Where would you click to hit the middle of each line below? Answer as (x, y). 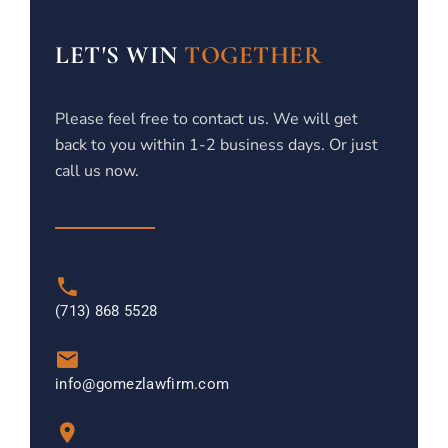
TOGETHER (252, 55)
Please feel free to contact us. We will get (206, 119)
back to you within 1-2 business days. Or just (216, 145)
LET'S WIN (119, 55)
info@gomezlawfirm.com (142, 384)
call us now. (97, 171)
